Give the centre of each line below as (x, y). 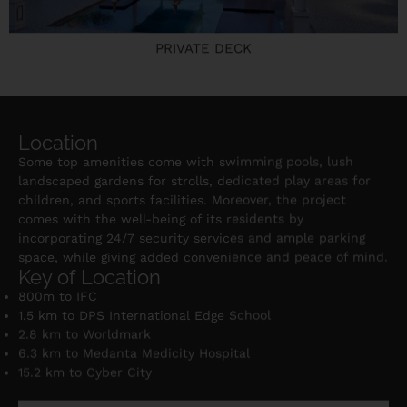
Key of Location (89, 276)
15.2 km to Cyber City (85, 371)
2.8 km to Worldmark (84, 333)
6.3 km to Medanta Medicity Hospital (134, 352)
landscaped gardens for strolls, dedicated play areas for (194, 179)
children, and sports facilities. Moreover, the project (182, 199)
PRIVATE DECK (203, 48)
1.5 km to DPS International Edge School (144, 314)
